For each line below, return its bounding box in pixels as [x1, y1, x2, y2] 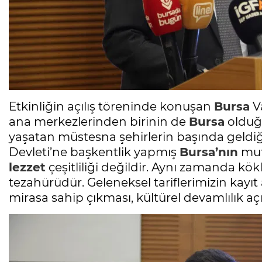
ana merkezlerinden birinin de [9, 114, 189, 129]
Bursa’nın [180, 144, 238, 159]
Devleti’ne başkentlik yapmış [9, 144, 180, 159]
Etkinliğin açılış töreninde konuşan [9, 99, 214, 113]
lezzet [9, 160, 46, 174]
